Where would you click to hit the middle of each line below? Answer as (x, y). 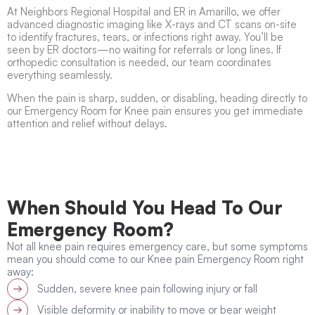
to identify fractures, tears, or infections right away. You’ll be (145, 37)
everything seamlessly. (60, 75)
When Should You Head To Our (145, 208)
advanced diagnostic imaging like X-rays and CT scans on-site (152, 25)
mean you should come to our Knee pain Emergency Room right (155, 259)
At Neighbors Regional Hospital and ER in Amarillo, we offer (144, 12)
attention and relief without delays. (87, 124)
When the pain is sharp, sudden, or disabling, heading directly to (157, 98)
